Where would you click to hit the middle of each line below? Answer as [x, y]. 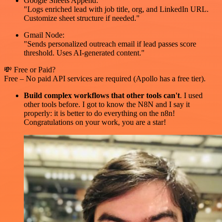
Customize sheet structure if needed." [82, 18]
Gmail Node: [44, 35]
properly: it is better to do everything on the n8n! [99, 113]
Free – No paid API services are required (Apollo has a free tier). [105, 78]
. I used [191, 95]
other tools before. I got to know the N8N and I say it [107, 104]
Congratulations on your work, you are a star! [95, 122]
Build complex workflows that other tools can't [102, 95]
